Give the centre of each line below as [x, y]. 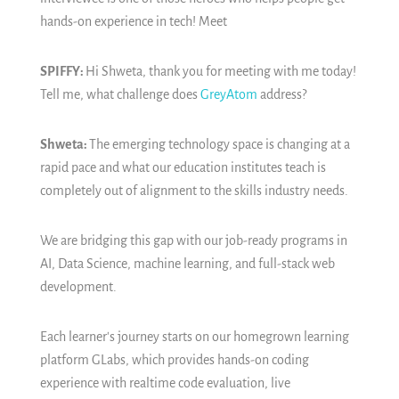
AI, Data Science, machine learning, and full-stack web [187, 264]
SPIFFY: [63, 72]
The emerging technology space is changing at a [220, 145]
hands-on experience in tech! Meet [135, 22]
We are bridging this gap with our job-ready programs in [194, 241]
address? [282, 95]
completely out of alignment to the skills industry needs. [194, 191]
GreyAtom [229, 95]
